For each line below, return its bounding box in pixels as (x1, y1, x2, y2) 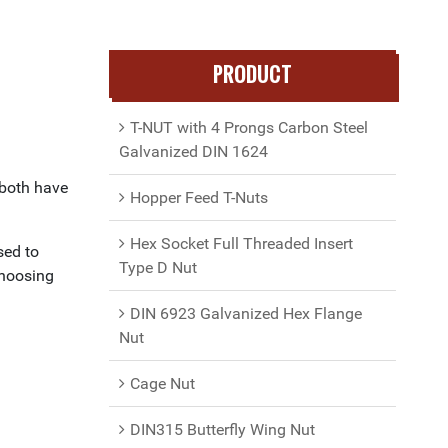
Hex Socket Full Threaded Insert (129, 234, 353, 253)
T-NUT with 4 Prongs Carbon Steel (129, 118, 368, 137)
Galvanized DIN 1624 (118, 142, 268, 161)
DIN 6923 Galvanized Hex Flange (129, 304, 362, 323)
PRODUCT (212, 59, 292, 89)
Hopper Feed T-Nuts (129, 188, 268, 207)
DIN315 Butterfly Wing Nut (129, 420, 315, 439)
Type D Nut (118, 258, 197, 277)
